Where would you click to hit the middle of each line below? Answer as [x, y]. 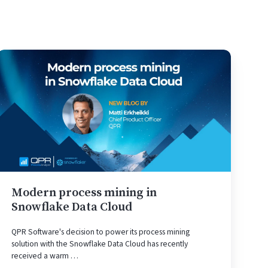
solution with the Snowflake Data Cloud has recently [100, 243]
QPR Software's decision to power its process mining [101, 232]
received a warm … [45, 255]
